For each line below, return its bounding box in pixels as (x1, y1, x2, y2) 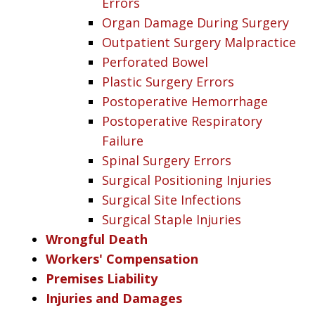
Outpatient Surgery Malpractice (102, 33, 296, 51)
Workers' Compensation (46, 250, 198, 267)
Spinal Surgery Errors (102, 151, 231, 169)
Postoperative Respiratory (102, 112, 262, 129)
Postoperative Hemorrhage (102, 92, 268, 110)
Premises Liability (46, 269, 157, 287)
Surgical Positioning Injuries (102, 171, 271, 188)
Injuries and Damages (46, 289, 182, 307)
